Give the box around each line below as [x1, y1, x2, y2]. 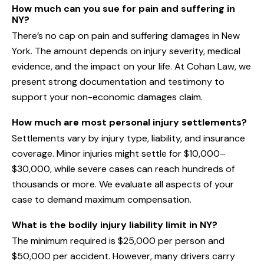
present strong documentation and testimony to [12, 75, 225, 88]
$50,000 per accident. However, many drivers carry [12, 250, 235, 263]
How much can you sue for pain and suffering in [12, 2, 235, 15]
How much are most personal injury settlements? [12, 116, 247, 129]
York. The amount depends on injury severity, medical [12, 45, 240, 58]
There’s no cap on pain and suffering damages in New [12, 29, 240, 42]
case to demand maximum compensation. [12, 193, 192, 206]
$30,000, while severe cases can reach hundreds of [12, 163, 235, 176]
